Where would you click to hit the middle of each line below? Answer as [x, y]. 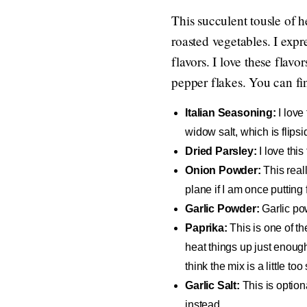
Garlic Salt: [212, 285]
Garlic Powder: [222, 208]
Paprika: [206, 228]
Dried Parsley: [221, 151]
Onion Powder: [223, 170]
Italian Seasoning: [232, 112]
